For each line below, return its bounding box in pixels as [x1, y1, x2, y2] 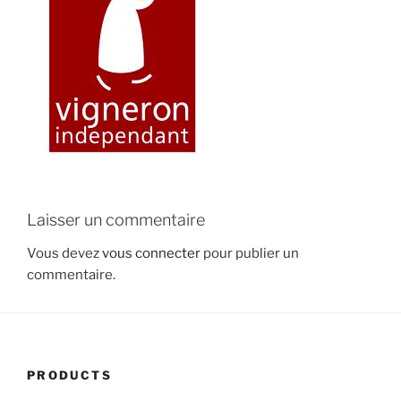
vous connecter [102, 245, 200, 262]
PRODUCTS [27, 368, 112, 383]
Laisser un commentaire [27, 209, 205, 229]
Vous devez [27, 245, 102, 262]
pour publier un [200, 245, 299, 262]
